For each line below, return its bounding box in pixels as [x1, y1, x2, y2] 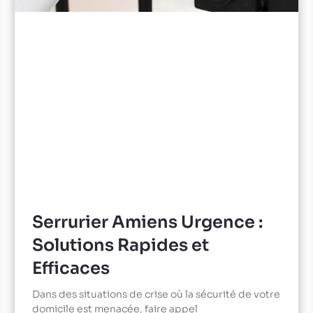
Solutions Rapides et [31, 234, 209, 256]
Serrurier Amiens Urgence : [31, 211, 263, 233]
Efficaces [31, 257, 110, 279]
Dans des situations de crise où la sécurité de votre [31, 287, 280, 300]
